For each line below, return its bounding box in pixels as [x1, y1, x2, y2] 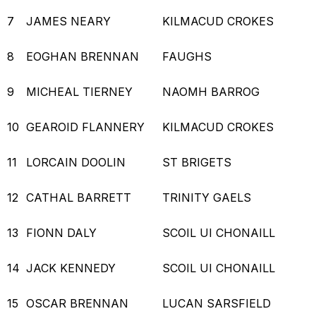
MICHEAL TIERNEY [26, 84, 136, 99]
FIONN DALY [26, 225, 100, 240]
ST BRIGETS [162, 154, 235, 169]
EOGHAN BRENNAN [26, 49, 142, 63]
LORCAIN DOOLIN [26, 154, 129, 169]
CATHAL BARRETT [26, 190, 135, 205]
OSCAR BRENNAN [26, 296, 132, 310]
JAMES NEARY [26, 13, 114, 28]
